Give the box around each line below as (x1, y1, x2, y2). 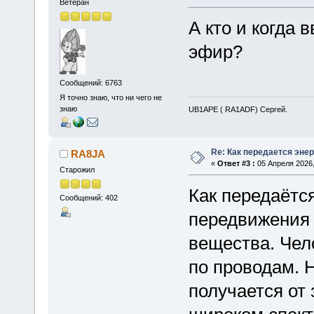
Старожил (59, 165, 95, 175)
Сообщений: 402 (59, 193, 118, 203)
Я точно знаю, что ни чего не (59, 93, 162, 102)
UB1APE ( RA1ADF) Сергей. (188, 105, 287, 114)
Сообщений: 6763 (59, 78, 122, 87)
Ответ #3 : (217, 159, 255, 168)
